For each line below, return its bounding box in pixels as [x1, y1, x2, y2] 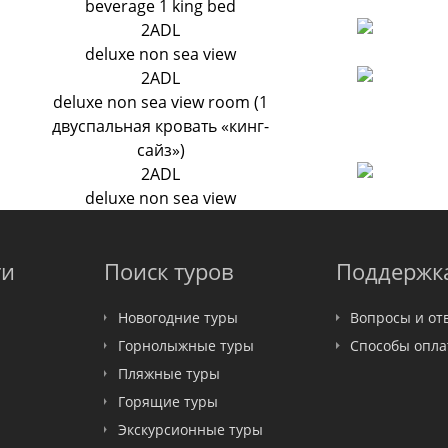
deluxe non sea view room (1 [53, 91, 269, 113]
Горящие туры [117, 392, 218, 411]
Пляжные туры [117, 364, 220, 383]
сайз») [136, 139, 185, 161]
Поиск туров [103, 256, 234, 286]
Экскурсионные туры [117, 420, 263, 439]
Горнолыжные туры [117, 336, 254, 355]
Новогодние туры [117, 308, 238, 327]
